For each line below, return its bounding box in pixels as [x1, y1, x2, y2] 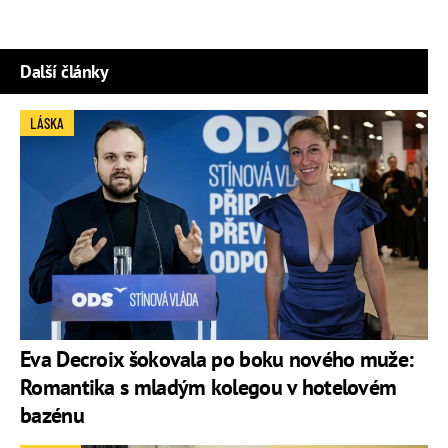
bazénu [20, 400, 84, 429]
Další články [20, 60, 108, 84]
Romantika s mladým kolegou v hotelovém [20, 372, 397, 401]
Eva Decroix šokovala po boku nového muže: [20, 344, 414, 373]
